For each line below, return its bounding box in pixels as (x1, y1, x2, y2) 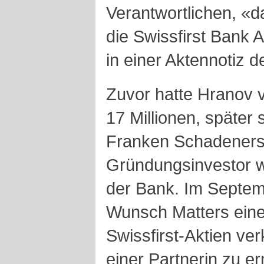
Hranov (197, 84, 258, 104)
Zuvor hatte (106, 84, 197, 104)
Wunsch (106, 202, 172, 222)
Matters (172, 202, 234, 222)
